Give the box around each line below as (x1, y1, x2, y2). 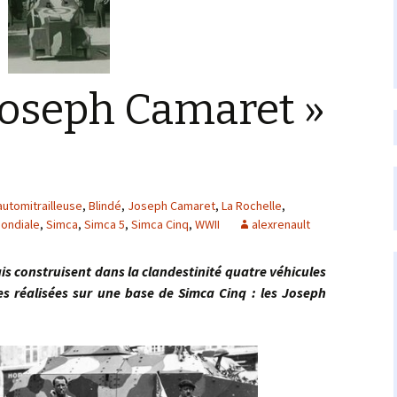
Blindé (89, 198, 121, 214)
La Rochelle (222, 198, 282, 214)
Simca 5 (84, 216, 125, 232)
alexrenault (252, 216, 310, 232)
